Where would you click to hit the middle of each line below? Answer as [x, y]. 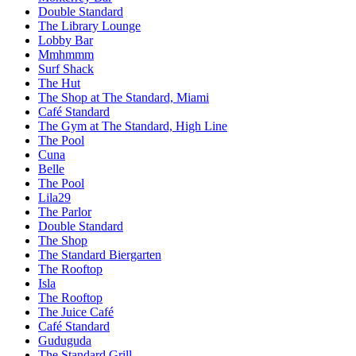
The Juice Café [76, 311]
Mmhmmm [66, 54]
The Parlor [65, 211]
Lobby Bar [66, 40]
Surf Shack [66, 68]
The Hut [59, 83]
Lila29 [54, 197]
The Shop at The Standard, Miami [124, 97]
